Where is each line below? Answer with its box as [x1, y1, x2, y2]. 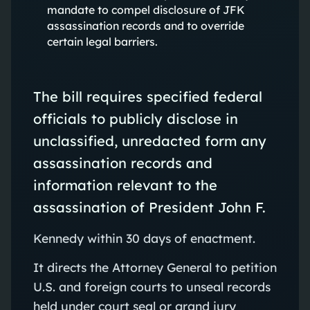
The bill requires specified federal [33, 87, 262, 105]
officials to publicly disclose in [33, 109, 238, 127]
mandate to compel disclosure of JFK [46, 2, 245, 17]
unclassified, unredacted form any [33, 131, 266, 149]
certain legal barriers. [46, 34, 158, 48]
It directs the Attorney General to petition [33, 259, 277, 275]
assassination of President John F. [33, 198, 266, 216]
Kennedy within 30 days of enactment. [33, 230, 255, 246]
